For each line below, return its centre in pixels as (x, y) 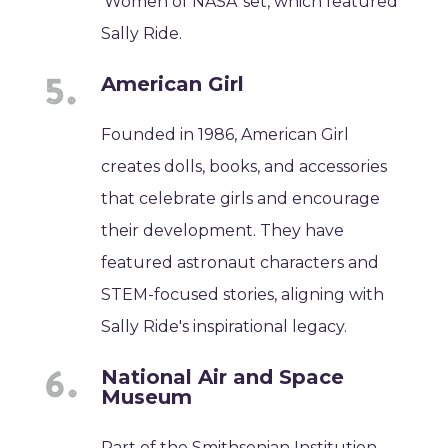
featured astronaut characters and (240, 262)
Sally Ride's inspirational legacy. (224, 326)
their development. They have (223, 230)
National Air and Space (223, 376)
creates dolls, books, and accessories (244, 166)
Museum (147, 396)
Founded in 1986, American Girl (225, 134)
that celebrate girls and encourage (241, 198)
